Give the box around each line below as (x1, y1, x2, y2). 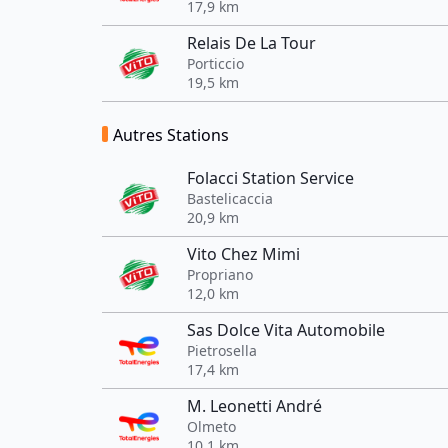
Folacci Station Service (187, 167, 354, 189)
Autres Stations (113, 124, 229, 146)
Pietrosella (187, 341, 257, 360)
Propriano (187, 265, 253, 284)
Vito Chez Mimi (187, 243, 300, 265)
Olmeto (187, 417, 236, 436)
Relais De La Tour (187, 32, 316, 54)
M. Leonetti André (187, 395, 322, 417)
